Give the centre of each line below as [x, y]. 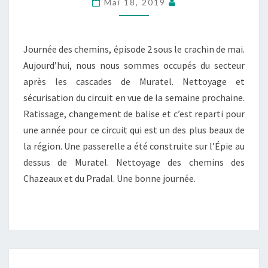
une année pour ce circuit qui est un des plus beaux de [134, 130]
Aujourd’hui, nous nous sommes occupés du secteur [134, 65]
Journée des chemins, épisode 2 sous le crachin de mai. [134, 49]
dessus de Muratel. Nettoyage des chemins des [134, 162]
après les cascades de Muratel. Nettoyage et [134, 81]
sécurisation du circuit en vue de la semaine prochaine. [134, 98]
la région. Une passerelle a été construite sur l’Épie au [134, 146]
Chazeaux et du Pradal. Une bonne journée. [109, 178]
